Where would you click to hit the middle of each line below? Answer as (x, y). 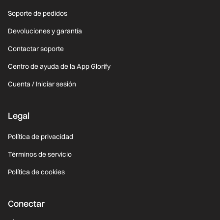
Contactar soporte (36, 49)
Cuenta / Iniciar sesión (42, 84)
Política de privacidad (41, 137)
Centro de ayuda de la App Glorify (59, 67)
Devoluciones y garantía (45, 31)
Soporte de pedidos (38, 14)
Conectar (26, 204)
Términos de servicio (40, 154)
